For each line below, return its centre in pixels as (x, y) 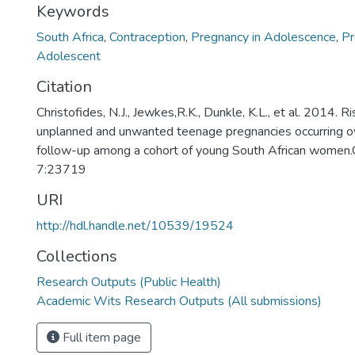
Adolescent (69, 56)
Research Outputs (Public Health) (129, 282)
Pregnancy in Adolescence (263, 37)
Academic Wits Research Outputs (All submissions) (179, 301)
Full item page (100, 338)
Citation (64, 87)
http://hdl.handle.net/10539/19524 (135, 226)
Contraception (147, 37)
